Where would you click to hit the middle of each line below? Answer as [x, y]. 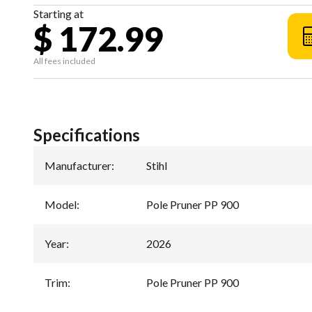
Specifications [87, 135]
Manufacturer [78, 165]
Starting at [58, 14]
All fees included [64, 61]
